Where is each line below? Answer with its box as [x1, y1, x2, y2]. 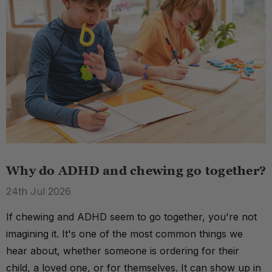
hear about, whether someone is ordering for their [6, 245, 239, 257]
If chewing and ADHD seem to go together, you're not [6, 211, 257, 223]
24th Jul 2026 [6, 185, 71, 198]
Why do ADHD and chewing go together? [6, 164, 266, 178]
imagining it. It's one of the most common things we [6, 228, 243, 240]
